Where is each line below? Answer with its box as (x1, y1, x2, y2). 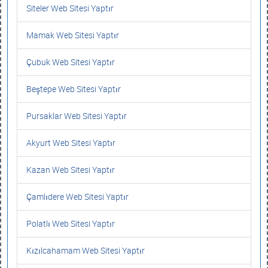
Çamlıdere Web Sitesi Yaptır (26, 191, 129, 202)
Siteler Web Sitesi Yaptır (26, 2, 114, 14)
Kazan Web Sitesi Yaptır (26, 164, 115, 175)
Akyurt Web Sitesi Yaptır (26, 137, 115, 148)
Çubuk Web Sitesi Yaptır (26, 56, 115, 68)
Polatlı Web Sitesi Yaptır (26, 218, 115, 229)
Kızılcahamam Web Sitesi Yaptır (26, 245, 145, 256)
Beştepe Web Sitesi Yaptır (26, 83, 121, 95)
